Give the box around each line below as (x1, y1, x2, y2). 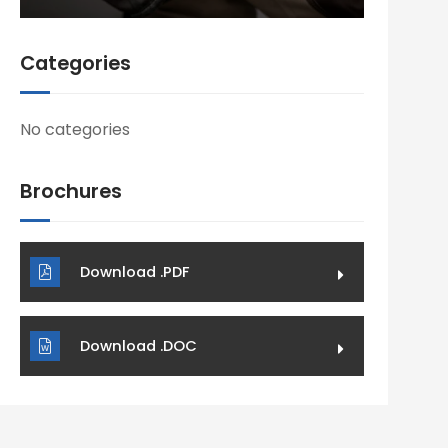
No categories (20, 118, 130, 141)
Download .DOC (80, 336, 197, 356)
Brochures (20, 177, 122, 205)
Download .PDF (80, 262, 190, 282)
